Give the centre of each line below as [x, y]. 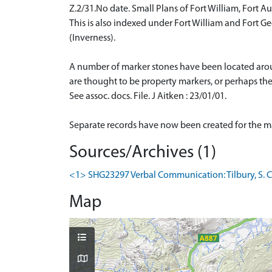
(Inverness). [92, 38]
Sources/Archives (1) [143, 152]
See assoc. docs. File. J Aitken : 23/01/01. [148, 96]
